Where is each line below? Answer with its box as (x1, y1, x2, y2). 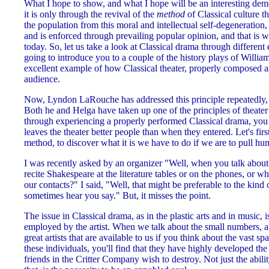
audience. (24, 73, 60, 84)
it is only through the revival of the (24, 8, 157, 19)
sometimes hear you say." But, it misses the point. (24, 190, 211, 201)
